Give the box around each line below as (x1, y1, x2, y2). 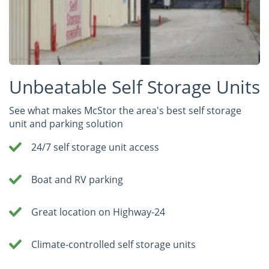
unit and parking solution (9, 116, 123, 130)
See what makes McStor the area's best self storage (9, 103, 241, 117)
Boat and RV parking (31, 172, 124, 186)
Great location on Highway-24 (31, 205, 166, 219)
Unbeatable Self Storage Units (9, 74, 260, 99)
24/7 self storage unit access (31, 140, 160, 154)
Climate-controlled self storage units (31, 237, 196, 251)
